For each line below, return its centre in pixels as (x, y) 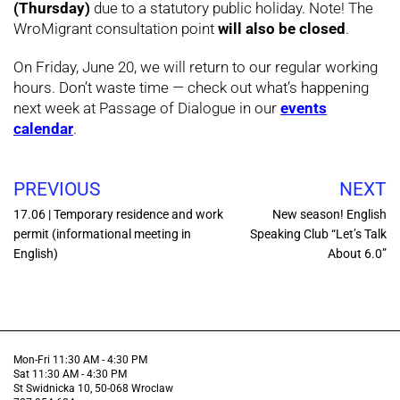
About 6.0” (357, 254)
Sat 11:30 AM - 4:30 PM (70, 375)
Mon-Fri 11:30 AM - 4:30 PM (80, 360)
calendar (43, 129)
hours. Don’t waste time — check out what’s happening (191, 88)
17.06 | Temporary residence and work (118, 215)
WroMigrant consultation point (116, 29)
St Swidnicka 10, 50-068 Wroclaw (93, 389)
